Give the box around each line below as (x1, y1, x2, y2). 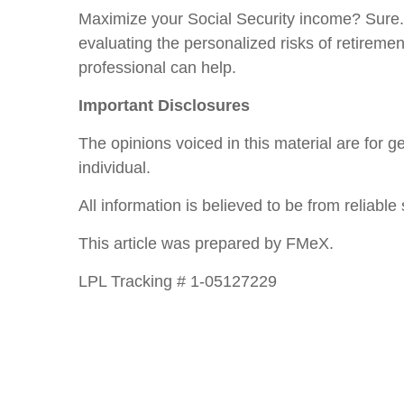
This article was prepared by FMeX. (78, 234, 334, 252)
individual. (78, 159, 151, 177)
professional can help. (78, 59, 236, 77)
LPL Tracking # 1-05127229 (78, 272, 277, 290)
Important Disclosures (78, 96, 250, 115)
